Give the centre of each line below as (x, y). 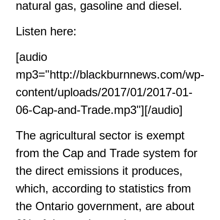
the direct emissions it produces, (99, 171)
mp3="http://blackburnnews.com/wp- (110, 74)
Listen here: (46, 31)
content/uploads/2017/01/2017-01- (104, 92)
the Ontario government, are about (105, 206)
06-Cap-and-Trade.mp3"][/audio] (99, 110)
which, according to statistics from (103, 188)
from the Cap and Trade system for (107, 153)
